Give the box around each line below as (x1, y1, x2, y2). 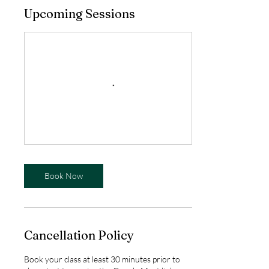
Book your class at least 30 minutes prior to (24, 253, 180, 264)
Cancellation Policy (24, 227, 134, 243)
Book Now (44, 170, 83, 181)
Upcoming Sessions (24, 5, 135, 21)
